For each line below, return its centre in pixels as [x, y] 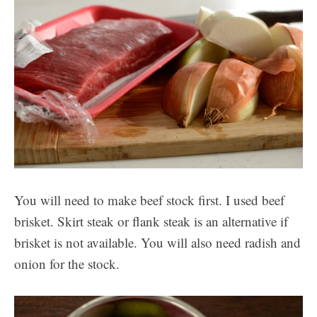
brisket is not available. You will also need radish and [157, 243]
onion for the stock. [67, 264]
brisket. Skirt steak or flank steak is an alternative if [151, 221]
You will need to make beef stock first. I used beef [149, 200]
